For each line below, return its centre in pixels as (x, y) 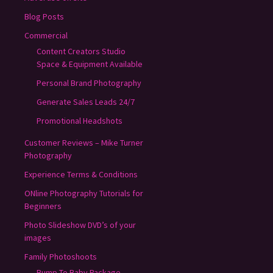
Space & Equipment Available (90, 64)
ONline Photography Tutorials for (84, 193)
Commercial (46, 35)
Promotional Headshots (80, 120)
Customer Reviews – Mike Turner (84, 142)
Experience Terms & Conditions (81, 174)
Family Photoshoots (61, 256)
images (38, 237)
